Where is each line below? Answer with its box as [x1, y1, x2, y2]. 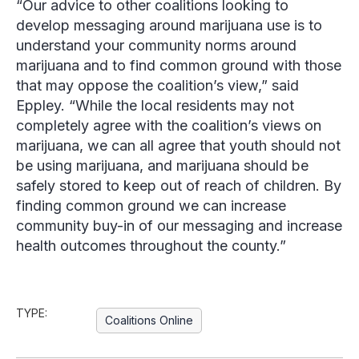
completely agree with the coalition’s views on [16, 117, 321, 135]
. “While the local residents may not [61, 97, 294, 115]
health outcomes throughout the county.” [16, 237, 286, 255]
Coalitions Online [105, 313, 193, 328]
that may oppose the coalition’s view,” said [16, 77, 299, 95]
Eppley [16, 97, 61, 115]
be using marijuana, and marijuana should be [16, 157, 309, 175]
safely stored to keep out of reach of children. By [16, 177, 341, 195]
